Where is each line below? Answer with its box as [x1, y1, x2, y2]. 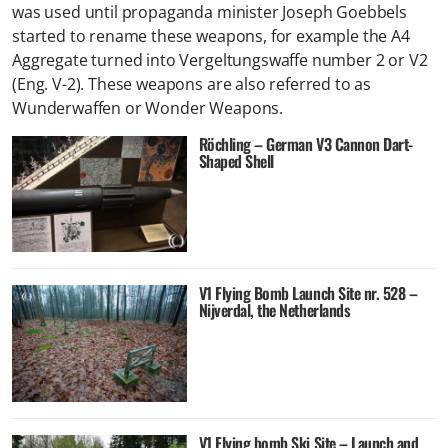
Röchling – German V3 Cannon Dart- [198, 132, 413, 157]
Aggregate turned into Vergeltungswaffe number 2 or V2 [12, 49, 428, 72]
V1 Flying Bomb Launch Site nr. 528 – [198, 281, 418, 306]
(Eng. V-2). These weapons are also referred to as [12, 73, 372, 96]
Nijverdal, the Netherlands [198, 298, 351, 323]
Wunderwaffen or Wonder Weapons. [12, 97, 284, 120]
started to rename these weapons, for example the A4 [12, 25, 410, 48]
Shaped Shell [198, 149, 274, 174]
